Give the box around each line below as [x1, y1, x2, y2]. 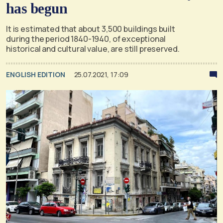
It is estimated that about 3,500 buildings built [6, 23, 175, 34]
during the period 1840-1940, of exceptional [6, 33, 166, 44]
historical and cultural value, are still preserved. [6, 43, 180, 54]
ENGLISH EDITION [6, 69, 67, 79]
